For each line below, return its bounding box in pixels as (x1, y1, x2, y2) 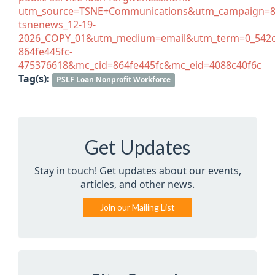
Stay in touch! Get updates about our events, (34, 164, 241, 177)
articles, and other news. (80, 177, 195, 191)
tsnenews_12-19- (18, 18, 96, 31)
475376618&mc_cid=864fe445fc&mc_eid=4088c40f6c (18, 58, 261, 72)
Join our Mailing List (100, 201, 175, 212)
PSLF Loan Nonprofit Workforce (56, 74, 171, 85)
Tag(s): (18, 72, 50, 85)
